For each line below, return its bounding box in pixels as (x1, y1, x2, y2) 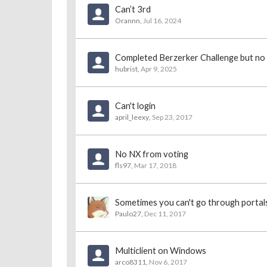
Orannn (115, 16, 140, 25)
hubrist (115, 64, 138, 73)
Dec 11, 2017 (144, 209, 186, 218)
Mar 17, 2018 (134, 161, 176, 170)
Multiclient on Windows (115, 246, 206, 256)
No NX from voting (115, 149, 188, 159)
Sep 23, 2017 (152, 113, 193, 122)
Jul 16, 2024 (143, 16, 181, 25)
